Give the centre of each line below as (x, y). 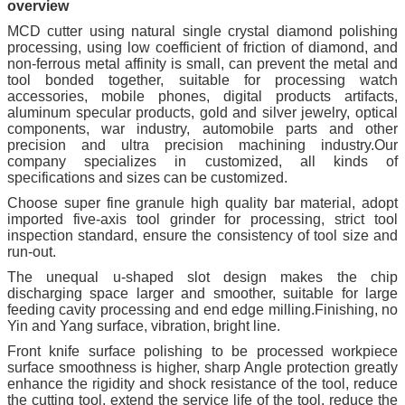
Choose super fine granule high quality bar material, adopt (202, 202)
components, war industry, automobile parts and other (202, 128)
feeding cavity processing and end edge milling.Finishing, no (202, 309)
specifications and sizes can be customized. (147, 177)
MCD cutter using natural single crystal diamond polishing (202, 31)
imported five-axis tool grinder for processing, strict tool (202, 219)
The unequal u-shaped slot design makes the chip (202, 277)
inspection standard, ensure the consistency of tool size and (202, 235)
